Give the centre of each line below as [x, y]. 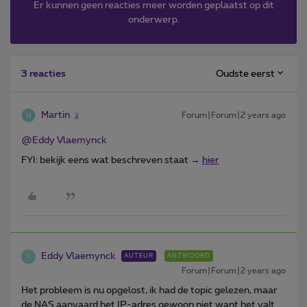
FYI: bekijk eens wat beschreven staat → [112, 160]
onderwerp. [153, 20]
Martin [56, 115]
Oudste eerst [245, 74]
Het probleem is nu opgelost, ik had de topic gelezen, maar [149, 291]
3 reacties [44, 74]
